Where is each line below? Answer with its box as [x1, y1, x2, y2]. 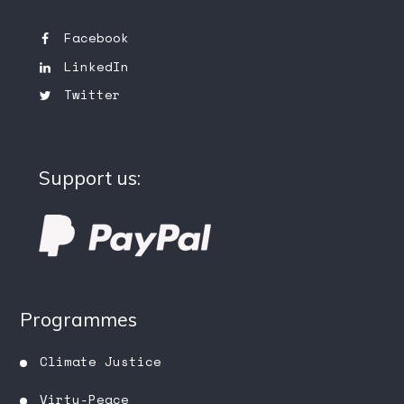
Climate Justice [40, 351, 162, 371]
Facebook [63, 28, 129, 48]
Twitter [63, 85, 121, 105]
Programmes [20, 307, 138, 331]
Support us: [38, 166, 141, 190]
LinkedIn [63, 56, 129, 76]
